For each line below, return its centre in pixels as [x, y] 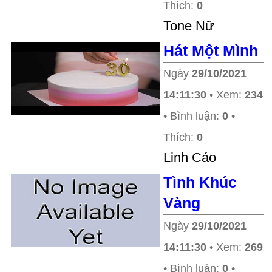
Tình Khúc [200, 182]
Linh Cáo [190, 158]
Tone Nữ [189, 26]
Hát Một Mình [211, 50]
